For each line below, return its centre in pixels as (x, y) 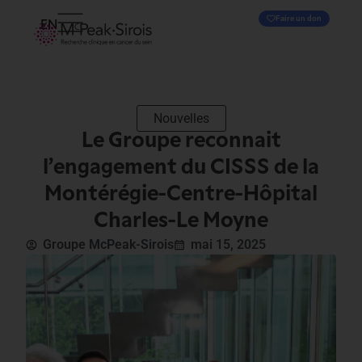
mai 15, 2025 (229, 244)
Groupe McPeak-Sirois (109, 244)
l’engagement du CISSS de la (181, 168)
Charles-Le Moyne (181, 222)
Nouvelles (181, 118)
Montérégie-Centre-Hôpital (181, 195)
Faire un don (298, 18)
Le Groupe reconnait (181, 142)
